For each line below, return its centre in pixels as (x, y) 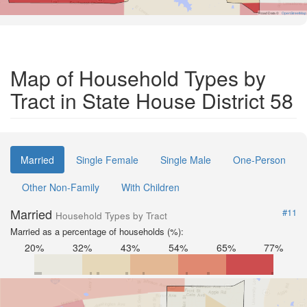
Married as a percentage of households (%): (97, 231)
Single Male (186, 159)
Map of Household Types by (138, 77)
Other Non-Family (61, 187)
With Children (150, 187)
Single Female (107, 159)
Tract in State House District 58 (152, 100)
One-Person (259, 159)
